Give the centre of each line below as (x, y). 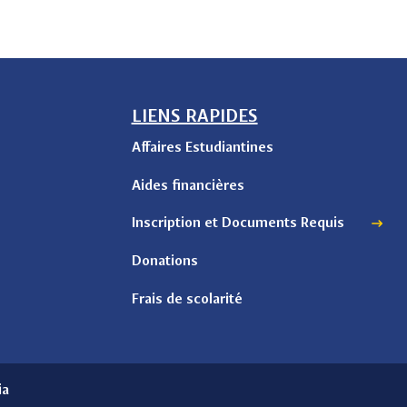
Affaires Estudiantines (202, 147)
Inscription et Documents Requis (238, 222)
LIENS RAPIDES (194, 115)
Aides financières (188, 185)
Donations (164, 260)
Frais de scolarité (187, 298)
